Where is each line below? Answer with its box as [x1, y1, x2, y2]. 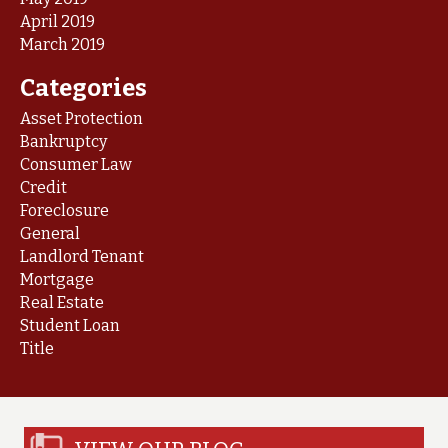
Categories [20, 74, 147, 102]
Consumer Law [20, 155, 132, 174]
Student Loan [20, 316, 120, 335]
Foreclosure [20, 201, 109, 220]
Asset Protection [20, 109, 143, 128]
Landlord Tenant [20, 247, 144, 266]
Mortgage [20, 270, 94, 289]
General [20, 224, 80, 243]
